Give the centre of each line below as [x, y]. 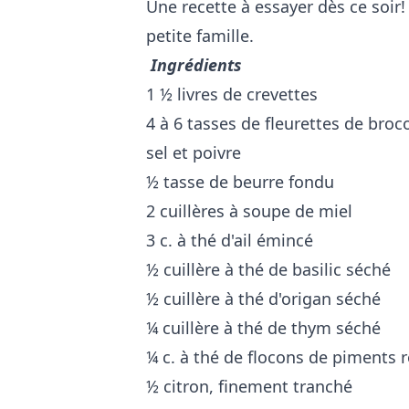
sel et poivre [196, 152]
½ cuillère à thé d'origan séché [263, 298]
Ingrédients [194, 64]
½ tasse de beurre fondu [240, 181]
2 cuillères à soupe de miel [249, 210]
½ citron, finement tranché [249, 386]
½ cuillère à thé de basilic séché [268, 269]
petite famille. [202, 35]
